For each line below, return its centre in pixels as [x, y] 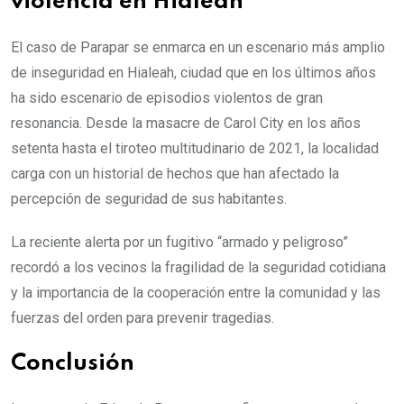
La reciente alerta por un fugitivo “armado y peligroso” [179, 242]
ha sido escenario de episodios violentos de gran [167, 98]
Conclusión [73, 364]
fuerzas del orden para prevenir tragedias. [142, 318]
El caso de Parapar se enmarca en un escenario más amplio [198, 47]
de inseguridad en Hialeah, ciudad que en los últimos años [193, 73]
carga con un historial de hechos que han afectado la [175, 174]
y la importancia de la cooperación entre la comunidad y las [196, 293]
